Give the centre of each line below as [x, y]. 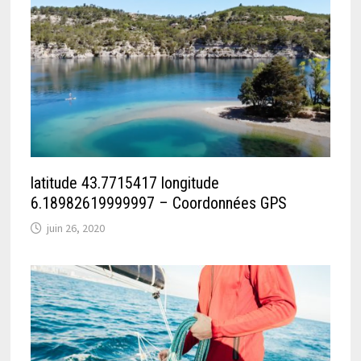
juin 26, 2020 [76, 228]
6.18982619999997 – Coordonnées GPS [159, 203]
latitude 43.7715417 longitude [125, 183]
